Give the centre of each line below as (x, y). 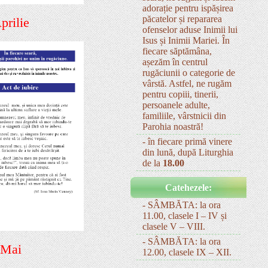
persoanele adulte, (176, 105)
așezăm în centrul (175, 62)
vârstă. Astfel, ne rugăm (187, 84)
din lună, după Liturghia (188, 153)
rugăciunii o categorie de (189, 73)
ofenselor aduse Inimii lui (190, 30)
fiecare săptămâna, (177, 51)
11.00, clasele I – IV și (185, 216)
